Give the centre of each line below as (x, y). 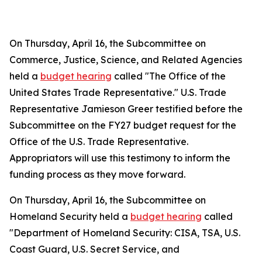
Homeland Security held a (70, 216)
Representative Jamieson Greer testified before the (126, 109)
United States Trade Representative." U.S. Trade (118, 92)
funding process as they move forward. (99, 174)
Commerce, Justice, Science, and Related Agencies (126, 60)
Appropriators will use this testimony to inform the (120, 158)
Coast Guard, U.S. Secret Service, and (94, 249)
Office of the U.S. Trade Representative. (99, 142)
